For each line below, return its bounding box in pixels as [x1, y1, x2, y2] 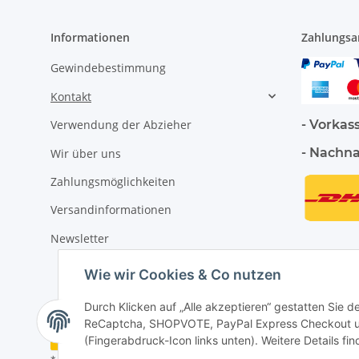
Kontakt [50, 88, 91, 104]
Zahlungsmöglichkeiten [50, 173, 175, 189]
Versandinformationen [50, 202, 171, 218]
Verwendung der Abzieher [50, 117, 192, 133]
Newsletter [50, 230, 109, 246]
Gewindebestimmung [50, 60, 166, 76]
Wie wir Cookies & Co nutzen [84, 266, 281, 284]
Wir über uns [50, 145, 121, 161]
